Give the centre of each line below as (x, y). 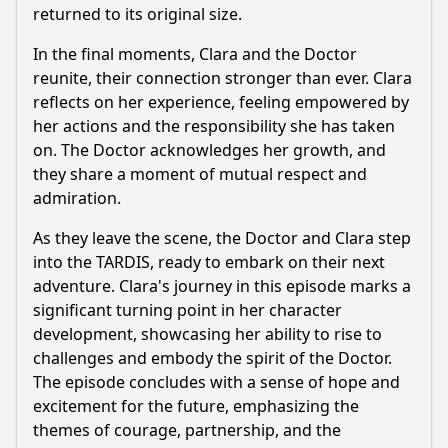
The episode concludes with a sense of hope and (216, 382)
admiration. (77, 198)
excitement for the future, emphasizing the (196, 406)
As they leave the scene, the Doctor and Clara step (222, 238)
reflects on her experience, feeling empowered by (221, 102)
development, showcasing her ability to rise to (207, 334)
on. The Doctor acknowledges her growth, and (209, 150)
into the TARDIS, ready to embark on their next (209, 262)
